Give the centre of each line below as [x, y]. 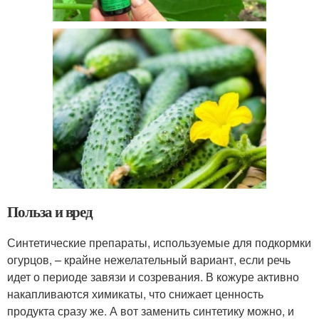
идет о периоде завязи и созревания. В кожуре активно [153, 277]
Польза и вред [50, 212]
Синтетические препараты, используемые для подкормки [159, 243]
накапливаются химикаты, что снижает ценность [135, 294]
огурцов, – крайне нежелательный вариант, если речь [149, 260]
